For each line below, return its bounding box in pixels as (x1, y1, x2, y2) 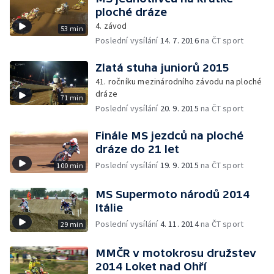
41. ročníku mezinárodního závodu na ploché (95, 76, 262, 87)
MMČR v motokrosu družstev (95, 246, 256, 259)
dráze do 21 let (95, 143, 179, 155)
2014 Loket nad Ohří (95, 260, 207, 273)
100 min (56, 161, 83, 170)
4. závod (95, 20, 127, 31)
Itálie (95, 201, 123, 214)
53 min (60, 24, 83, 33)
